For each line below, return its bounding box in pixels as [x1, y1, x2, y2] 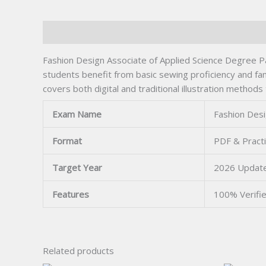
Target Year [52, 161, 102, 173]
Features [52, 188, 89, 200]
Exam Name [52, 107, 102, 120]
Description [43, 26, 90, 39]
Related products [43, 244, 114, 256]
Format [52, 134, 82, 147]
